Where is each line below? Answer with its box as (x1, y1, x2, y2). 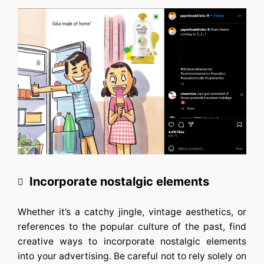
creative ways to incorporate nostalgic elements (18, 236, 246, 247)
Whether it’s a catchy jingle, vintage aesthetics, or (18, 206, 246, 218)
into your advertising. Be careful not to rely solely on (18, 250, 246, 262)
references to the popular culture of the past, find (18, 221, 246, 233)
